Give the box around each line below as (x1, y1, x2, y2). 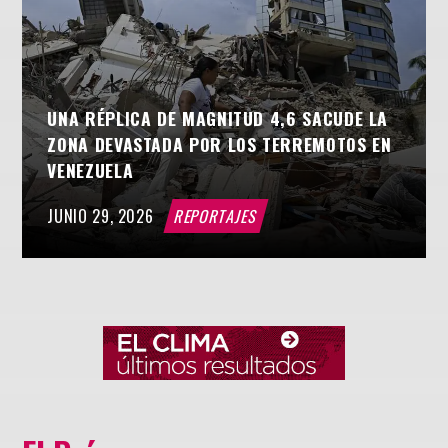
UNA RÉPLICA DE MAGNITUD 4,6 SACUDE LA (47, 104, 389, 131)
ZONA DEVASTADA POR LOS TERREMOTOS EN (47, 130, 392, 157)
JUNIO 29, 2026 (47, 204, 154, 229)
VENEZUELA (47, 156, 134, 183)
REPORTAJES (171, 204, 261, 229)
